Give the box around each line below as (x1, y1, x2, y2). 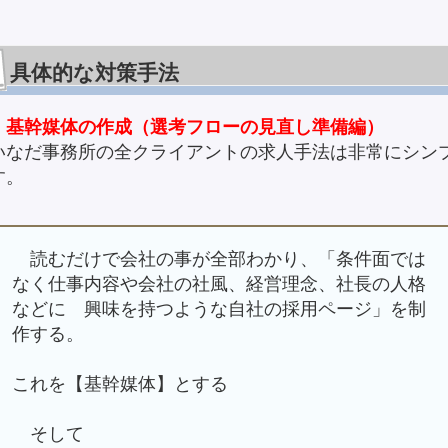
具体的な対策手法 (9, 61, 179, 84)
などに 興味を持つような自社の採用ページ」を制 (11, 299, 426, 319)
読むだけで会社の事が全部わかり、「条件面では (11, 249, 426, 269)
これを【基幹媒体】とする (11, 374, 228, 394)
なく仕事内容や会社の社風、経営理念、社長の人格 (11, 274, 426, 294)
